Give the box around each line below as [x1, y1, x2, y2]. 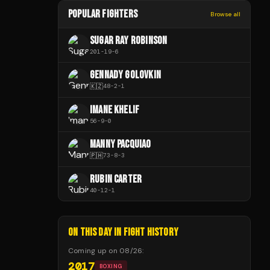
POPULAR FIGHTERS [68, 7, 137, 20]
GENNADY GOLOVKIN [90, 68, 161, 81]
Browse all [210, 10, 240, 18]
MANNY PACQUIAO [90, 137, 151, 151]
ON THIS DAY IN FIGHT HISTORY [68, 225, 179, 239]
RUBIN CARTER [90, 172, 142, 186]
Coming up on [68, 245, 120, 256]
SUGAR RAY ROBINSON [90, 34, 168, 47]
